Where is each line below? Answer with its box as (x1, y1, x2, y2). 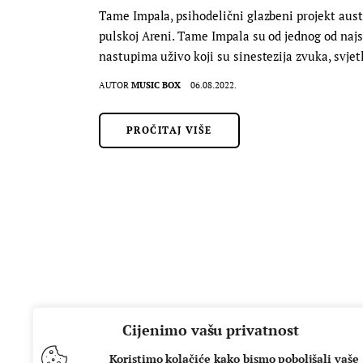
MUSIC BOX (131, 79, 181, 91)
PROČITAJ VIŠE (126, 123, 212, 136)
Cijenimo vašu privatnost (122, 320, 299, 340)
